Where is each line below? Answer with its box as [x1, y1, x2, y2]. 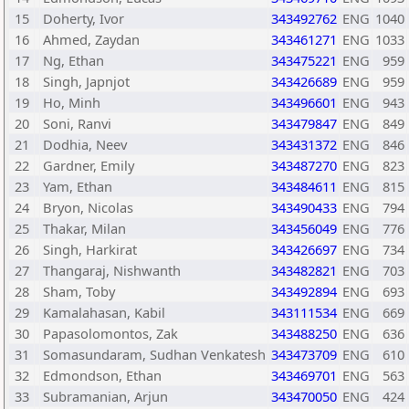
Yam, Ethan [43, 177, 112, 195]
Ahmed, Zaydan [43, 30, 140, 48]
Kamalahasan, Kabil [43, 303, 165, 321]
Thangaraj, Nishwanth [43, 261, 181, 279]
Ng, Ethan [43, 51, 104, 69]
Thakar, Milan [43, 219, 126, 237]
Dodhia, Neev [43, 135, 127, 153]
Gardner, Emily [43, 156, 134, 174]
